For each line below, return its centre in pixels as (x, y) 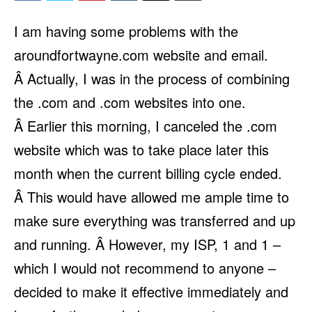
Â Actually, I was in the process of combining (152, 79)
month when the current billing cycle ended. (148, 173)
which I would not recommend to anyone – (145, 268)
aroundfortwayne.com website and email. (141, 55)
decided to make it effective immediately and (151, 292)
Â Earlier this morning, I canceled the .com (146, 126)
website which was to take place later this (141, 150)
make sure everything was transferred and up (155, 221)
